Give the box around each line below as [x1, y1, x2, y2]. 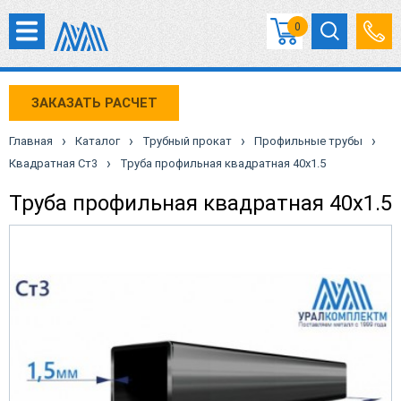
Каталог [75, 134, 120, 148]
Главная [9, 134, 53, 148]
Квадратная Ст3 [9, 157, 98, 170]
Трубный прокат [142, 134, 232, 148]
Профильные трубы [254, 134, 363, 148]
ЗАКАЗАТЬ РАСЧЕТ [30, 94, 158, 111]
